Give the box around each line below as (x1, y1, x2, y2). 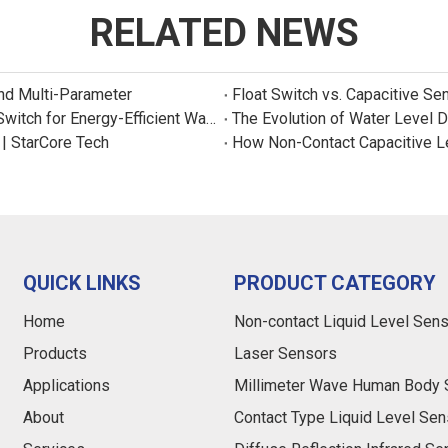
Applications (23, 376, 111, 395)
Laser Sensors (233, 344, 337, 363)
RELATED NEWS (89, 11, 359, 55)
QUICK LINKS (23, 271, 142, 295)
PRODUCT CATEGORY (233, 271, 436, 295)
